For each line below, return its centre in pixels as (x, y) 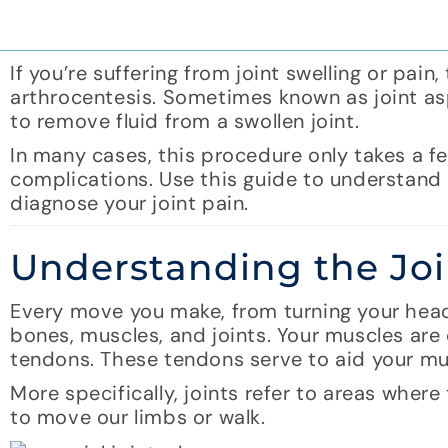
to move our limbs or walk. (138, 417)
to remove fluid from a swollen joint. (185, 121)
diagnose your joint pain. (130, 203)
